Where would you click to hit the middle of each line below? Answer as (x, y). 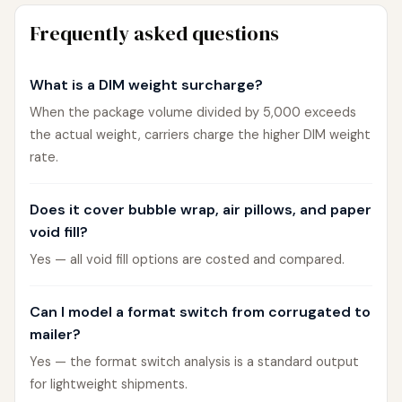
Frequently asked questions (154, 33)
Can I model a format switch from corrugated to (200, 312)
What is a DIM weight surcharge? (146, 85)
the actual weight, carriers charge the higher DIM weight (200, 135)
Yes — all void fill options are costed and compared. (187, 259)
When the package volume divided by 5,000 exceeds (193, 112)
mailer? (55, 334)
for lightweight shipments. (109, 384)
